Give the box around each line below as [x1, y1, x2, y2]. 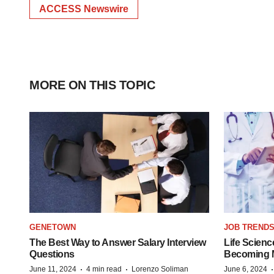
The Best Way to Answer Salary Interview [29, 237, 206, 248]
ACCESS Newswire [39, 3, 128, 14]
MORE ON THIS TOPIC [29, 78, 155, 92]
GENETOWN [29, 223, 76, 232]
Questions [29, 249, 75, 260]
